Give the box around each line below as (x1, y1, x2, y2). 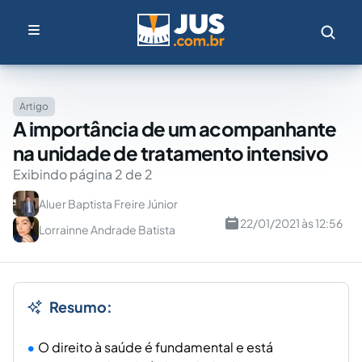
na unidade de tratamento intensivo (13, 141, 329, 165)
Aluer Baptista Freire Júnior (39, 196, 178, 211)
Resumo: (49, 297, 112, 316)
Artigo (19, 100, 48, 112)
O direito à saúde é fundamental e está (38, 339, 273, 356)
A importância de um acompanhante (13, 116, 337, 141)
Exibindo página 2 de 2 (13, 166, 153, 183)
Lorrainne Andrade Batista (39, 222, 175, 237)
